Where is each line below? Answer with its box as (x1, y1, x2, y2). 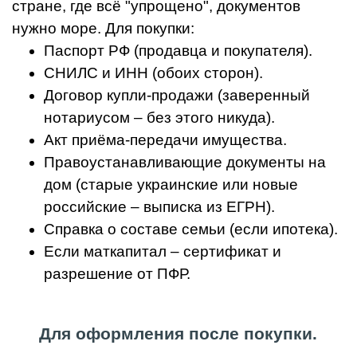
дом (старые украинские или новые (44, 176, 298, 194)
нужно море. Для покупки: (12, 20, 194, 37)
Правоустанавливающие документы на (44, 154, 326, 171)
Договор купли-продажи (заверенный (44, 87, 310, 104)
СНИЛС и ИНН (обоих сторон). (44, 65, 263, 82)
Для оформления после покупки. (39, 324, 318, 344)
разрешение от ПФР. (44, 265, 190, 283)
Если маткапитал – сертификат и (44, 243, 281, 261)
